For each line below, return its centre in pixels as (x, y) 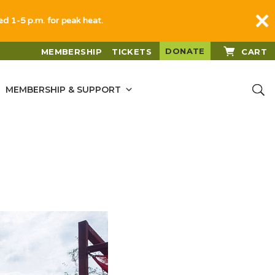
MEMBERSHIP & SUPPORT (63, 90)
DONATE (185, 51)
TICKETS (132, 52)
